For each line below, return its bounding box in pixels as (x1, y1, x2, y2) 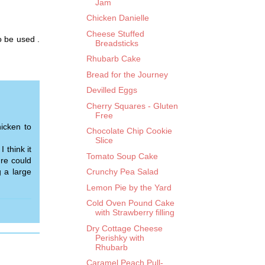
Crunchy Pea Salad (86, 167, 159, 177)
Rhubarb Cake (86, 54, 141, 64)
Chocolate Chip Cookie (86, 126, 172, 136)
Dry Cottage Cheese (86, 223, 163, 233)
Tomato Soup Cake (86, 151, 158, 161)
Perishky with (95, 232, 144, 243)
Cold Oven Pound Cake (86, 198, 174, 208)
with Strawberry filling (95, 208, 174, 218)
